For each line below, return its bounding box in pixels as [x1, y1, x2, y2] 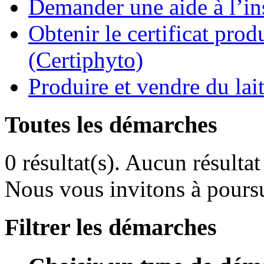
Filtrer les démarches [5, 214, 217, 241]
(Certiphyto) [28, 47, 143, 72]
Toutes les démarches [5, 111, 217, 138]
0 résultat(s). [5, 150, 125, 176]
